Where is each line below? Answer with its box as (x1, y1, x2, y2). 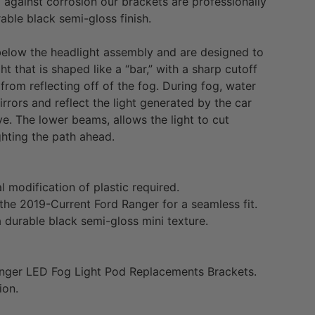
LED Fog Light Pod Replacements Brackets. (22, 264, 257, 278)
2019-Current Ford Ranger (20, 196, 160, 211)
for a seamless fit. (159, 196, 258, 211)
